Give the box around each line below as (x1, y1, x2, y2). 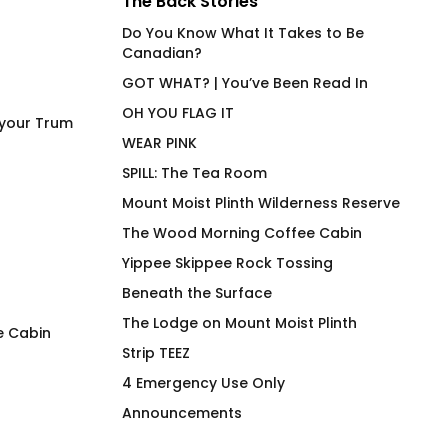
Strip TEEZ (122, 343, 190, 364)
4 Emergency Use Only (122, 373, 285, 394)
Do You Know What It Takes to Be (122, 23, 364, 44)
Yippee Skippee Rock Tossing (122, 253, 333, 274)
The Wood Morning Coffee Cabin (122, 223, 362, 244)
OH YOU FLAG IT (122, 103, 234, 124)
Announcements (122, 403, 242, 424)
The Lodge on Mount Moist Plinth (122, 313, 357, 334)
